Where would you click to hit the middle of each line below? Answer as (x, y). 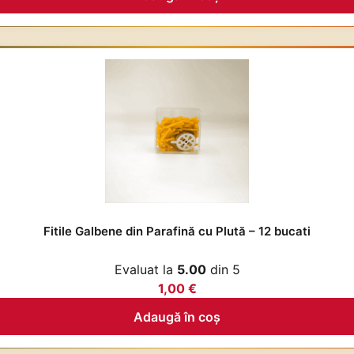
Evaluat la (145, 270)
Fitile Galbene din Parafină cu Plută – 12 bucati (177, 232)
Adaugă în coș (177, 316)
